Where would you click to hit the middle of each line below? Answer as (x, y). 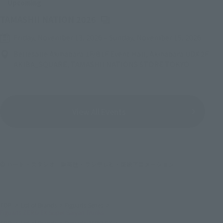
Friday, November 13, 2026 (58, 37)
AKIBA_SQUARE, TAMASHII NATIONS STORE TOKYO (102, 64)
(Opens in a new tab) (137, 19)
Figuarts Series (84, 205)
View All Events (99, 112)
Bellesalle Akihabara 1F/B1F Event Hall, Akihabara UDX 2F (111, 54)
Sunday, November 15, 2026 (155, 37)
